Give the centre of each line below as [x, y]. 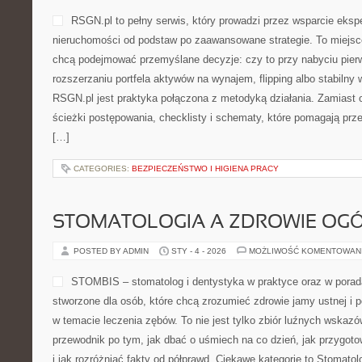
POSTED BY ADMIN [112, 251]
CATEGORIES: [103, 168]
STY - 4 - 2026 [199, 251]
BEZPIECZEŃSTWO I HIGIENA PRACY [205, 168]
